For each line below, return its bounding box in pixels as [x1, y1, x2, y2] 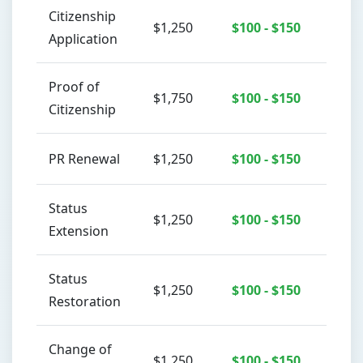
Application [49, 30, 117, 48]
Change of [49, 340, 112, 358]
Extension [49, 222, 109, 240]
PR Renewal [49, 150, 120, 168]
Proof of [49, 78, 100, 96]
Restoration [49, 293, 121, 310]
